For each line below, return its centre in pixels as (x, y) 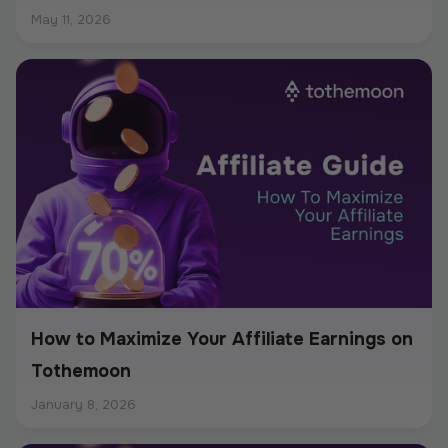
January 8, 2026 (83, 405)
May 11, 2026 (71, 19)
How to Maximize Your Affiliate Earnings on (222, 339)
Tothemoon (81, 371)
